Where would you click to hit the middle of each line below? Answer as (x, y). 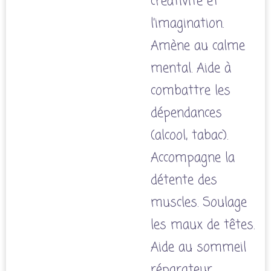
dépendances (186, 114)
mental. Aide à (191, 69)
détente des (184, 181)
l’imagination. (187, 24)
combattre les (191, 91)
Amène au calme (198, 47)
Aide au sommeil (198, 248)
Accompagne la (193, 158)
